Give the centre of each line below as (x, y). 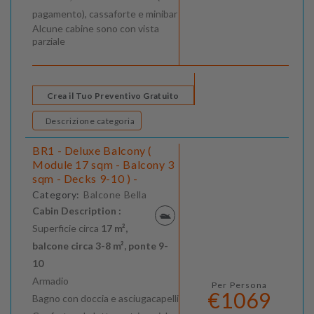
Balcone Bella (115, 195)
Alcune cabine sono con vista (96, 29)
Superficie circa (67, 228)
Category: (56, 195)
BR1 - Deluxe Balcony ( (93, 151)
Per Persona (239, 285)
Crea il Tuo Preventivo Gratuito (113, 96)
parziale (49, 41)
